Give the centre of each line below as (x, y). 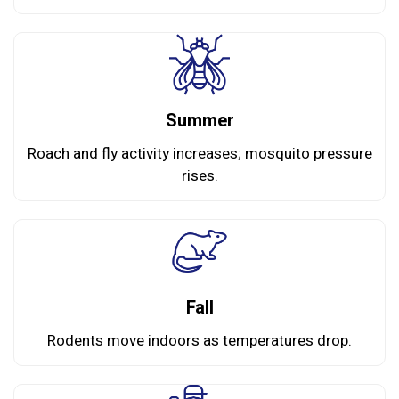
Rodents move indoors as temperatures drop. (199, 341)
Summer (199, 121)
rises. (199, 176)
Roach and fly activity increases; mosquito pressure (199, 154)
